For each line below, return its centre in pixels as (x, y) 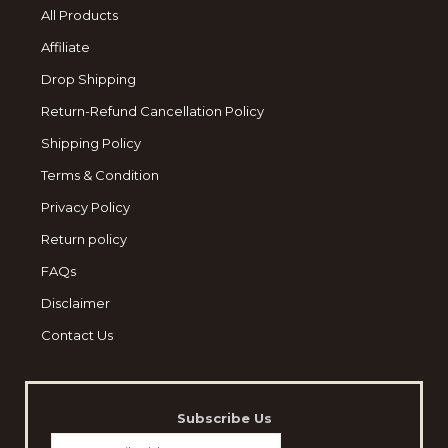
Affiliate (65, 47)
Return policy (83, 239)
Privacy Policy (85, 207)
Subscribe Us (224, 418)
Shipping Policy (90, 143)
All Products (79, 15)
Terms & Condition (99, 175)
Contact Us (76, 335)
